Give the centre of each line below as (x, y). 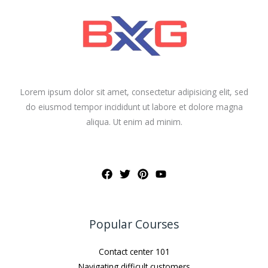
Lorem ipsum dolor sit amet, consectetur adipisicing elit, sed (134, 92)
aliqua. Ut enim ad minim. (134, 122)
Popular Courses (134, 225)
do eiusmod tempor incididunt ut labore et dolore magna (134, 107)
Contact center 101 (134, 252)
